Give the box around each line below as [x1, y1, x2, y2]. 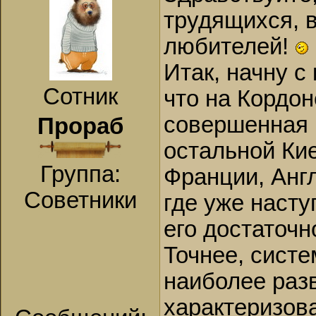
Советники [24, 188, 137, 213]
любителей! [164, 34, 295, 59]
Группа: [40, 162, 121, 187]
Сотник [43, 84, 118, 109]
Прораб [37, 114, 123, 139]
